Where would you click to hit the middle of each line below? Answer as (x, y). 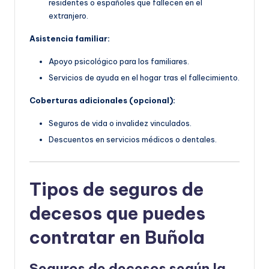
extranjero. (68, 16)
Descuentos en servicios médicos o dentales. (133, 140)
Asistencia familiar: (70, 39)
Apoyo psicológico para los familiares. (119, 62)
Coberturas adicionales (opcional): (102, 101)
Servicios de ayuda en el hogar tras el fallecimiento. (144, 78)
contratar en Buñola (117, 237)
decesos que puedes (117, 213)
